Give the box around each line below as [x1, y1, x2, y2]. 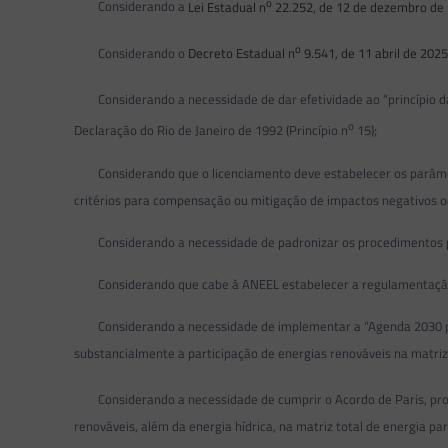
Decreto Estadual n [188, 42, 296, 63]
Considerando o [74, 42, 189, 63]
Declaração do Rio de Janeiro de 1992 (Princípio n [74, 120, 349, 141]
